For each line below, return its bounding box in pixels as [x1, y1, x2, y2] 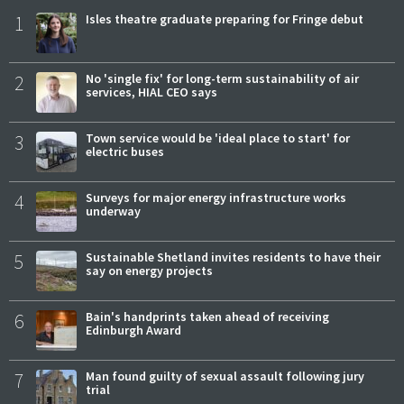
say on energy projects [86, 262, 213, 280]
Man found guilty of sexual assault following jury [86, 368, 364, 385]
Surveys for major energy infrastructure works [86, 189, 346, 207]
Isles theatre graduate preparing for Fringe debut [86, 11, 363, 28]
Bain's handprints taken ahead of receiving [86, 308, 329, 326]
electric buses [86, 143, 164, 161]
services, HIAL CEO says [86, 84, 217, 101]
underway [86, 203, 141, 220]
